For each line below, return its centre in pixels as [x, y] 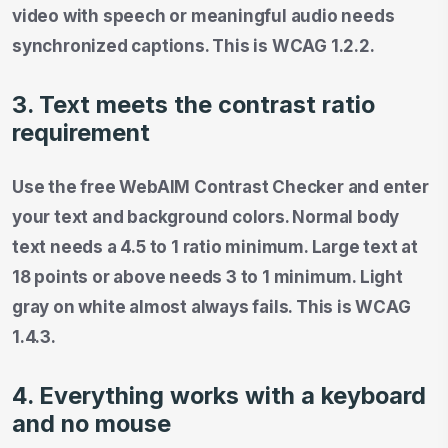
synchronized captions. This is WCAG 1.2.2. [193, 45]
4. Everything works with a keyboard [219, 395]
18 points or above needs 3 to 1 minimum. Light [207, 276]
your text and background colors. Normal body [206, 216]
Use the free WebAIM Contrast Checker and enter [220, 186]
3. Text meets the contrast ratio [193, 104]
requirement [81, 132]
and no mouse [91, 423]
